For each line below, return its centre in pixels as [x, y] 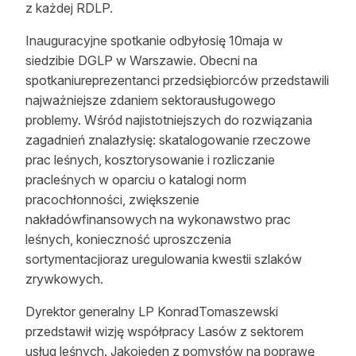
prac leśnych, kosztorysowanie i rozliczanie [150, 160]
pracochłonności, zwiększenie [112, 199]
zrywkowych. [64, 279]
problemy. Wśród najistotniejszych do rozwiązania [169, 120]
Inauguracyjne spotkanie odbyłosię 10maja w [154, 41]
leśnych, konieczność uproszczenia [128, 239]
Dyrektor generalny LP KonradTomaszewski [152, 311]
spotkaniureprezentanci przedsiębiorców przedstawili [177, 80]
